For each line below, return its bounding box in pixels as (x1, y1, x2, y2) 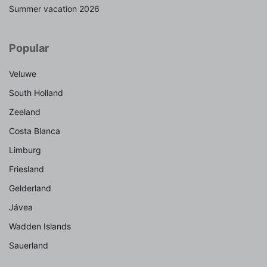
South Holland (9, 87, 63, 98)
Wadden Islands (9, 221, 71, 231)
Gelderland (9, 182, 51, 193)
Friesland (9, 163, 44, 174)
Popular (9, 41, 49, 54)
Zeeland (9, 106, 41, 117)
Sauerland (9, 240, 48, 250)
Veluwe (9, 68, 36, 79)
